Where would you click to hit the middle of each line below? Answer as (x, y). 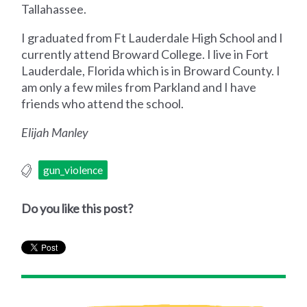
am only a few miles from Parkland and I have (139, 87)
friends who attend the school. (103, 103)
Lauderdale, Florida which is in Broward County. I (151, 70)
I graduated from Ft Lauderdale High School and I (152, 37)
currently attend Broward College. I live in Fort (145, 54)
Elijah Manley (55, 132)
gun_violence (73, 170)
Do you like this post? (77, 208)
